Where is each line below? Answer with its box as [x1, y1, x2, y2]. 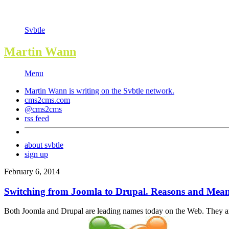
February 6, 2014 [4, 167, 60, 176]
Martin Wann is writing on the [25, 86, 123, 95]
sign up [25, 149, 48, 158]
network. [144, 86, 174, 95]
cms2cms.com [25, 95, 70, 104]
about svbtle [25, 140, 63, 149]
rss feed [25, 113, 49, 123]
